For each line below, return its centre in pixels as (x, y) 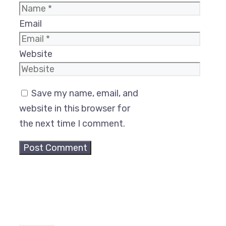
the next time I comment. (72, 124)
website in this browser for (75, 109)
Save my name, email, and (85, 94)
